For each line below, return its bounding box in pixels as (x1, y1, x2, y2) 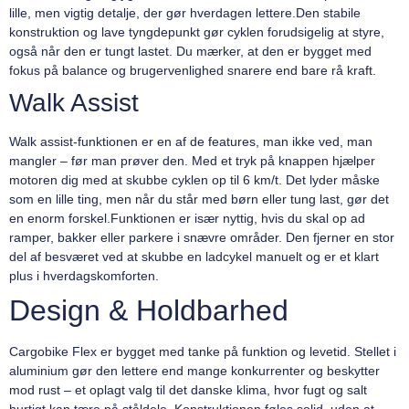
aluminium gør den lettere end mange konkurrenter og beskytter (9, 363, 380, 379)
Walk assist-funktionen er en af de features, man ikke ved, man (9, 134, 372, 150)
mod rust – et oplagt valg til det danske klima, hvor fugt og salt (9, 383, 367, 398)
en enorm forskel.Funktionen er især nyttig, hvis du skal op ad (9, 211, 365, 226)
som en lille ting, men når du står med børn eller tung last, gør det (9, 192, 389, 207)
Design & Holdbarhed (9, 294, 288, 328)
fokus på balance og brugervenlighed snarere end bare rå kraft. (9, 63, 376, 79)
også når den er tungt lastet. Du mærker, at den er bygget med (9, 44, 372, 59)
